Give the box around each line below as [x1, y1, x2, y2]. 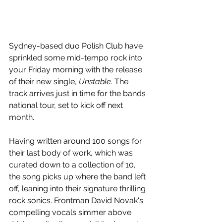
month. [9, 112, 34, 122]
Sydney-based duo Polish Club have [9, 41, 145, 51]
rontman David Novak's [58, 195, 145, 205]
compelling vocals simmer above [9, 207, 133, 217]
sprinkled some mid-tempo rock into [9, 53, 144, 62]
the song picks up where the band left [9, 171, 148, 181]
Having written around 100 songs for [9, 136, 144, 146]
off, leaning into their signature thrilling [9, 183, 148, 193]
